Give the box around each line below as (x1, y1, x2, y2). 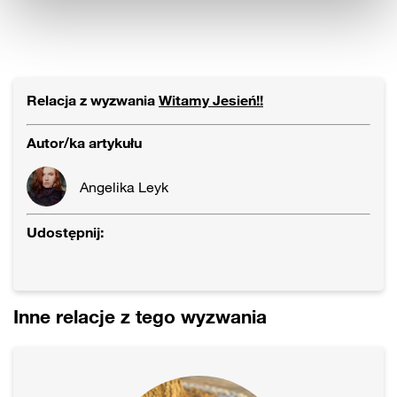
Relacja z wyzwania (27, 91, 159, 110)
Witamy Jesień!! (159, 91, 263, 110)
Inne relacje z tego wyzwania (13, 305, 267, 329)
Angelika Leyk (80, 177, 168, 196)
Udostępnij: (27, 223, 104, 242)
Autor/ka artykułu (27, 134, 142, 152)
